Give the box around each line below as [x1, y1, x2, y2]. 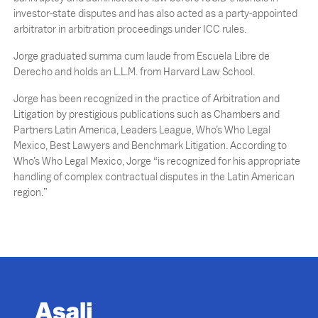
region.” [13, 186, 48, 199]
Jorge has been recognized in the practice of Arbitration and [13, 92, 280, 105]
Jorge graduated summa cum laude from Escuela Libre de [13, 50, 270, 62]
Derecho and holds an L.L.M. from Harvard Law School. [13, 65, 255, 78]
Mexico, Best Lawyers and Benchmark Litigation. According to [13, 139, 287, 152]
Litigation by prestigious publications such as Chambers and [13, 108, 280, 121]
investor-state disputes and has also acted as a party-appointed [13, 7, 297, 20]
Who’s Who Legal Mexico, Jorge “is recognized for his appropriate [13, 155, 300, 168]
